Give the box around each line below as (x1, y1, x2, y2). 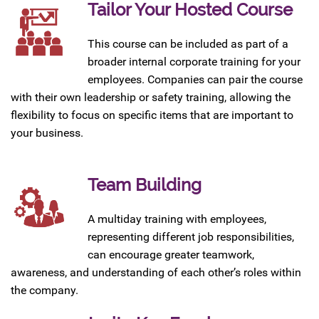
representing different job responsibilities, (88, 230, 294, 244)
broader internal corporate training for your (88, 55, 300, 68)
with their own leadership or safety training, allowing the (11, 90, 291, 104)
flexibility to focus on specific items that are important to (11, 108, 293, 122)
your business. (11, 126, 83, 140)
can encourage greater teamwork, (88, 248, 254, 261)
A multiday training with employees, (88, 212, 266, 226)
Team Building (88, 174, 202, 195)
